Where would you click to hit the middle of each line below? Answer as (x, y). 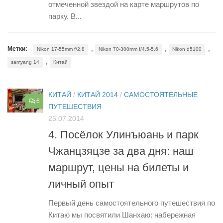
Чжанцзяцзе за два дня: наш (121, 151)
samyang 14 (25, 62)
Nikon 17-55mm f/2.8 (61, 49)
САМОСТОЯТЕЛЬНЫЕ (161, 94)
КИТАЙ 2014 (98, 94)
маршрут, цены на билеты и (118, 168)
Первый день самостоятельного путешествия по (132, 203)
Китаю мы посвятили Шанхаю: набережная (122, 215)
